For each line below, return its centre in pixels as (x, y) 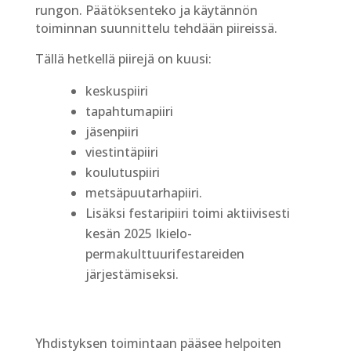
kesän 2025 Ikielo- (138, 234)
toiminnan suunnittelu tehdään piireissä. (156, 29)
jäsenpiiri (112, 132)
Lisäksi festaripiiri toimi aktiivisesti (187, 213)
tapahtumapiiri (129, 112)
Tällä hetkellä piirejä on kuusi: (123, 59)
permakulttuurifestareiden (165, 254)
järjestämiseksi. (132, 275)
